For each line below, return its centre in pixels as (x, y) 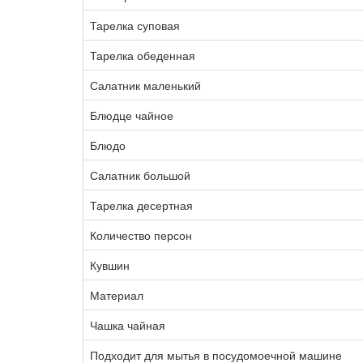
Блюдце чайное (132, 115)
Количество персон (141, 235)
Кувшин (110, 265)
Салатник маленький (145, 85)
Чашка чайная (128, 325)
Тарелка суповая (135, 25)
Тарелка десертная (141, 205)
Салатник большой (140, 175)
